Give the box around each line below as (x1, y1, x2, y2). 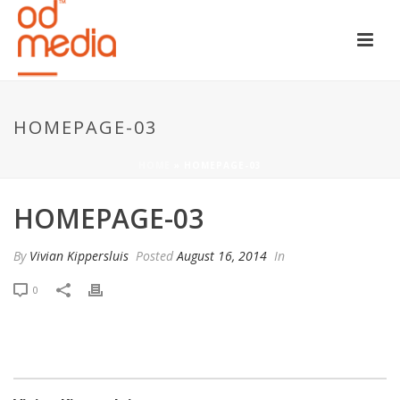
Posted (132, 247, 177, 264)
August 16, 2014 (177, 247, 267, 264)
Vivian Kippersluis (29, 247, 129, 264)
